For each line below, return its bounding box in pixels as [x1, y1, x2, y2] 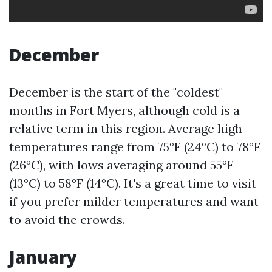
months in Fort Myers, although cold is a [9, 103, 240, 118]
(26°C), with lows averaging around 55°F [9, 157, 234, 172]
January [9, 245, 77, 268]
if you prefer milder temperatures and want [9, 194, 259, 209]
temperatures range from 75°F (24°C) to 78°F [9, 139, 260, 154]
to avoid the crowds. [9, 212, 125, 227]
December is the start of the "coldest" [9, 84, 223, 100]
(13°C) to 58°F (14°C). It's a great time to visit [9, 175, 256, 191]
